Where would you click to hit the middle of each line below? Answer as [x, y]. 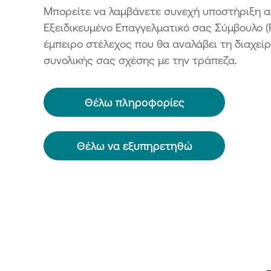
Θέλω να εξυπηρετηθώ [134, 146]
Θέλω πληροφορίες [134, 102]
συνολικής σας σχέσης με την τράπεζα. [140, 60]
